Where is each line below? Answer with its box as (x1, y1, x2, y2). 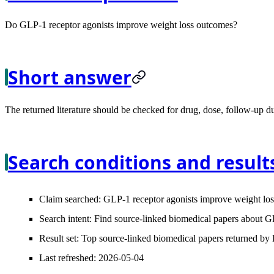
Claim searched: (39, 193, 101, 204)
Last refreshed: (39, 252, 96, 263)
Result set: (39, 232, 79, 243)
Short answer (7, 64, 131, 90)
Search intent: (39, 213, 92, 224)
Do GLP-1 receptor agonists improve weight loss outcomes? (5, 19, 237, 30)
